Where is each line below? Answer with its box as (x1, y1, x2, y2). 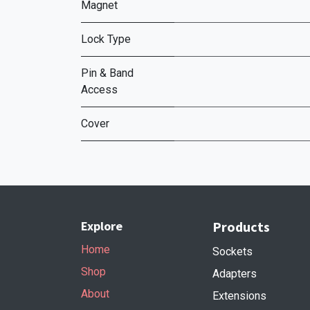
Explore (81, 218, 122, 235)
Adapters (212, 267, 257, 281)
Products (212, 218, 270, 236)
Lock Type (81, 33, 131, 46)
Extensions (212, 289, 266, 303)
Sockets (212, 245, 253, 259)
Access (81, 83, 118, 96)
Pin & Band (81, 66, 134, 80)
